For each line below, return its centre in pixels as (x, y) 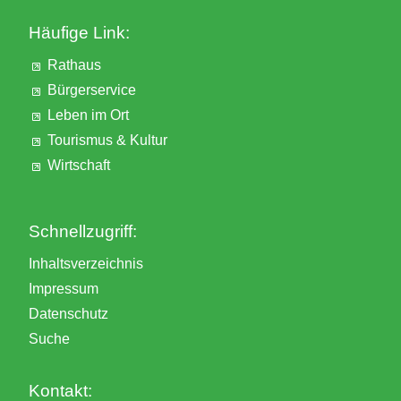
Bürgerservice (92, 90)
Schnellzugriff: (83, 231)
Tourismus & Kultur (107, 140)
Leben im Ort (88, 115)
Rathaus (74, 64)
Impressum (64, 288)
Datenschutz (68, 313)
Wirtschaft (79, 165)
